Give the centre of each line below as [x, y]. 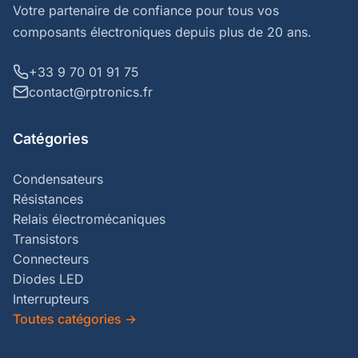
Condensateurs [58, 179]
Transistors [46, 239]
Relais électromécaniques [89, 219]
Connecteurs [51, 259]
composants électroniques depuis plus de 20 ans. [162, 32]
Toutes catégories [67, 318]
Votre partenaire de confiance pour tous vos [146, 10]
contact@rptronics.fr [91, 91]
